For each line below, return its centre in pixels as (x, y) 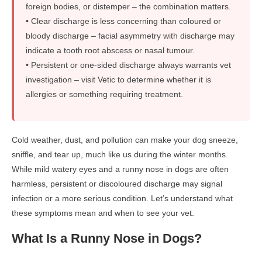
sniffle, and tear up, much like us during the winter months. (120, 155)
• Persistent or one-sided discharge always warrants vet (128, 65)
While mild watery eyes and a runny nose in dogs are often (120, 169)
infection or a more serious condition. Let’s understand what (122, 199)
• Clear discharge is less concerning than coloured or (123, 21)
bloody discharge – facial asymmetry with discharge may (130, 36)
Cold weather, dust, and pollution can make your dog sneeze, (125, 140)
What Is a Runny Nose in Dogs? (107, 239)
